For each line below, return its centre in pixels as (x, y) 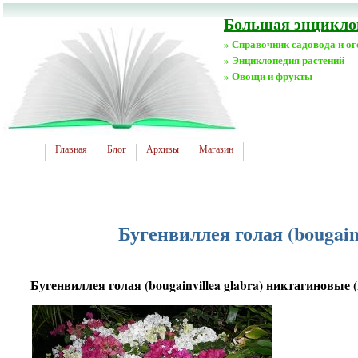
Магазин (216, 149)
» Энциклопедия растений (284, 60)
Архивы (163, 149)
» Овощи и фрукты (268, 76)
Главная (71, 149)
